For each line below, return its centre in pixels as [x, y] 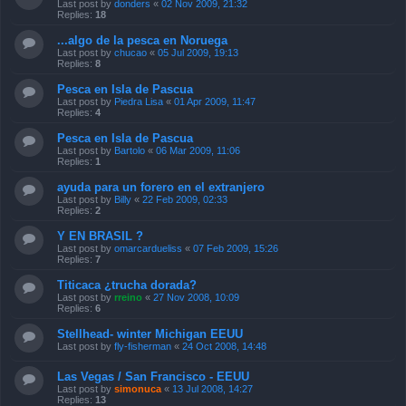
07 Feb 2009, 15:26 [236, 249]
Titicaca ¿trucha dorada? [127, 285]
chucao [130, 53]
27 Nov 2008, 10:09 [196, 298]
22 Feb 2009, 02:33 [185, 200]
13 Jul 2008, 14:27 [213, 389]
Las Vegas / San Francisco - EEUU [153, 377]
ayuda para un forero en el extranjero [161, 188]
